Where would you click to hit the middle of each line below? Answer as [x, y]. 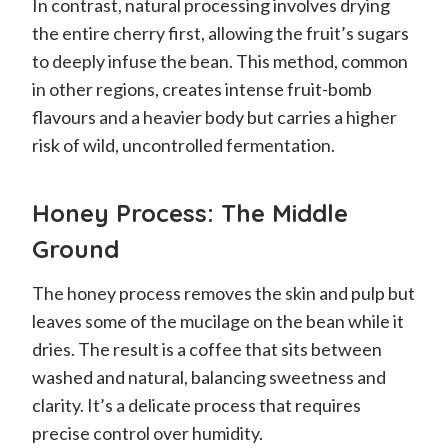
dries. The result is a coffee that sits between [207, 348]
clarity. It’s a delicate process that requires [196, 404]
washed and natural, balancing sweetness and [209, 376]
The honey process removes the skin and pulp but [223, 292]
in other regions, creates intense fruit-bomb [202, 88]
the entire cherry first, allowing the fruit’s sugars [220, 32]
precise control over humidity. [147, 432]
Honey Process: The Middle [190, 212]
